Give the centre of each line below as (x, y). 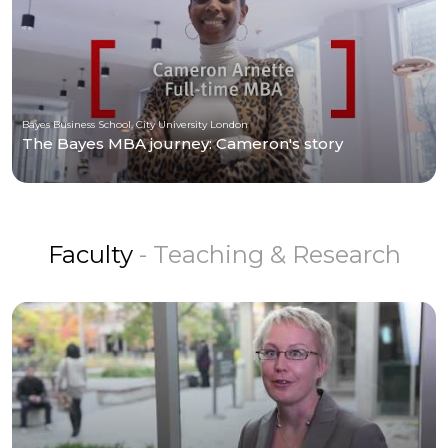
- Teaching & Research (269, 254)
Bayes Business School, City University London (135, 124)
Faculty (93, 254)
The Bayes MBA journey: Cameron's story (182, 143)
